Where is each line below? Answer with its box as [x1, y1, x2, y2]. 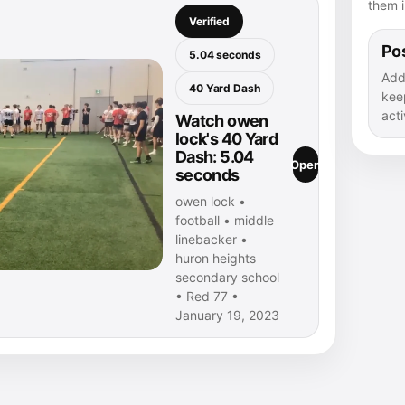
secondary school [175, 269, 279, 285]
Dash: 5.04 [175, 147, 254, 166]
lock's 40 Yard [175, 129, 278, 148]
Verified [189, 14, 231, 28]
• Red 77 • [175, 288, 239, 304]
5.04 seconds [189, 48, 261, 61]
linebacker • [175, 231, 248, 247]
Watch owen [175, 111, 268, 130]
